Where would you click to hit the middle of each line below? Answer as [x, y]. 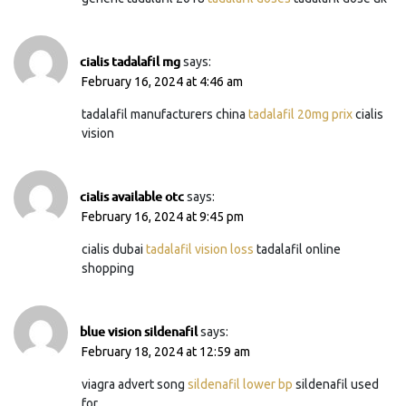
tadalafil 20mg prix [300, 114]
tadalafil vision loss [200, 249]
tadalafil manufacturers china [165, 114]
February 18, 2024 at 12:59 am [166, 351]
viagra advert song [135, 384]
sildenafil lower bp [240, 384]
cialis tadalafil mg [130, 61]
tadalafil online [297, 249]
